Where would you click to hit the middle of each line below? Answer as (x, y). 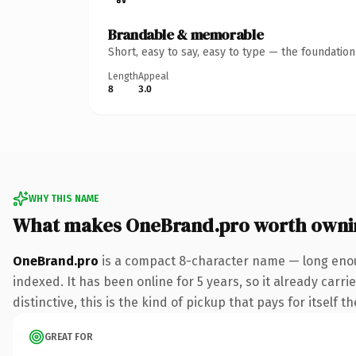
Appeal (153, 76)
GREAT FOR (69, 337)
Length (123, 76)
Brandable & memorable (186, 34)
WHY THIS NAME (64, 198)
